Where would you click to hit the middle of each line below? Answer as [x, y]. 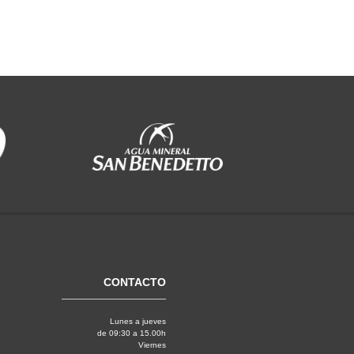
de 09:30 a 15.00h [132, 333]
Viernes [153, 345]
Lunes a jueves [138, 321]
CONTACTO [135, 282]
